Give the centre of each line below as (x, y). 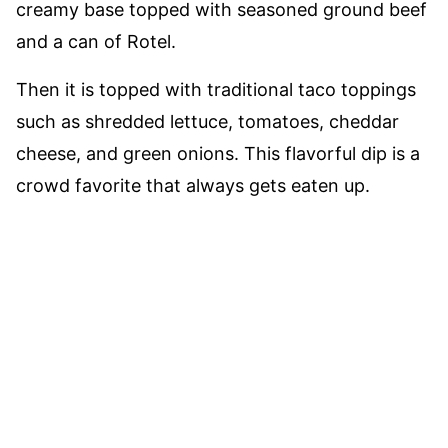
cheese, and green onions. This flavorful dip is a (218, 153)
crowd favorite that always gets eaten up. (195, 185)
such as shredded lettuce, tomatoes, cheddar (207, 121)
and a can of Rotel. (96, 41)
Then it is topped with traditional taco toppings (216, 89)
